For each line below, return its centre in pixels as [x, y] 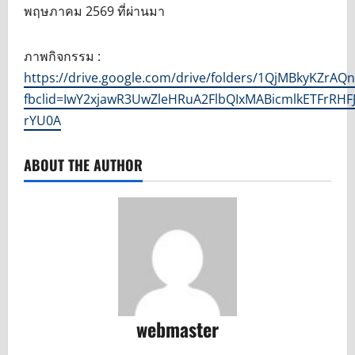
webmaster [177, 329]
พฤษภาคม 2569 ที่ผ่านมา [94, 11]
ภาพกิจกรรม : [62, 57]
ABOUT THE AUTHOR [83, 165]
